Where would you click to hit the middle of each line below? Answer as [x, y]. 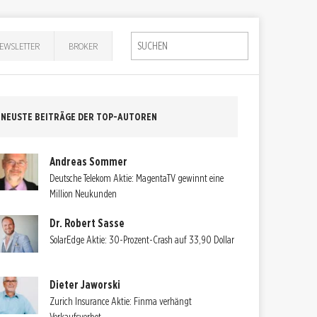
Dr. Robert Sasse [87, 224]
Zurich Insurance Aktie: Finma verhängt [121, 302]
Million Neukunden [83, 194]
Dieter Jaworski [85, 285]
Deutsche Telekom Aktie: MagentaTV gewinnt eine [137, 178]
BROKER [83, 46]
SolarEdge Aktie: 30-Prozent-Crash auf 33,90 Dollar [142, 240]
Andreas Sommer [89, 161]
